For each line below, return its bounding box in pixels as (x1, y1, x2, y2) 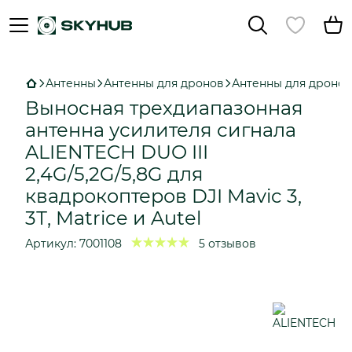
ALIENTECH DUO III (25, 141, 208, 163)
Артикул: (25, 236, 76, 251)
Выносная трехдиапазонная (25, 97, 303, 119)
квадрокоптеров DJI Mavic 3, (25, 185, 302, 207)
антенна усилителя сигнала (25, 119, 296, 141)
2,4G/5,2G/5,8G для (25, 163, 203, 185)
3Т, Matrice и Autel (25, 207, 201, 229)
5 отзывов (199, 236, 256, 251)
